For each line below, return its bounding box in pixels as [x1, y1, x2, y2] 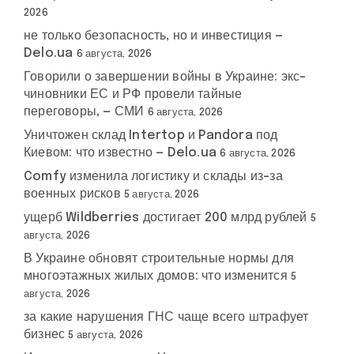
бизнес [24, 328, 66, 341]
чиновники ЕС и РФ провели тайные [24, 88, 243, 101]
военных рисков [24, 187, 121, 201]
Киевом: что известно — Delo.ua [24, 146, 217, 160]
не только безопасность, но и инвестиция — [24, 29, 284, 43]
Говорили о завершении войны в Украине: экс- [24, 70, 307, 84]
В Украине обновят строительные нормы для [24, 252, 294, 265]
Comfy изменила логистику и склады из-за [24, 170, 283, 183]
